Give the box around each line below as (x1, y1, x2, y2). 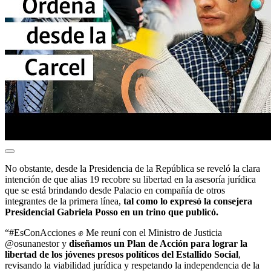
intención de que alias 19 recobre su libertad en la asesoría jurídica (5, 174, 256, 184)
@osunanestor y (5, 238, 69, 249)
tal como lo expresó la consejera (123, 195, 252, 206)
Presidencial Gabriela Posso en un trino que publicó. (5, 206, 218, 217)
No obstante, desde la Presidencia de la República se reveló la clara (5, 163, 260, 174)
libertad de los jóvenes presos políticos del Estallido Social (5, 249, 238, 260)
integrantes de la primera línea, (5, 195, 123, 206)
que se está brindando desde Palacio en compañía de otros (5, 184, 225, 195)
